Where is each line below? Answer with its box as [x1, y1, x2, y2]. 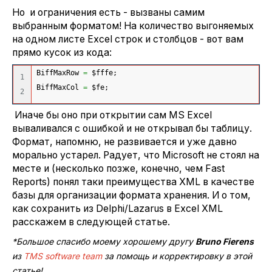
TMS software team [24, 250, 102, 261]
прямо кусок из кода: [12, 46, 112, 58]
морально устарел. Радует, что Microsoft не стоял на [12, 149, 259, 161]
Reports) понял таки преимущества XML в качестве [12, 176, 254, 188]
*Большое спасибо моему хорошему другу [12, 236, 195, 246]
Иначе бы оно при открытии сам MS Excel [12, 109, 212, 121]
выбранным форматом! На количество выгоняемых [12, 19, 254, 32]
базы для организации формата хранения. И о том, [12, 189, 251, 202]
